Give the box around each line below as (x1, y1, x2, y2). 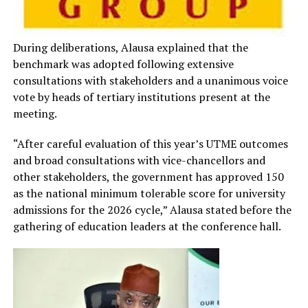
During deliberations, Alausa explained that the (12, 40, 248, 56)
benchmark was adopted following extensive (12, 56, 234, 72)
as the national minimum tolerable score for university (12, 186, 285, 201)
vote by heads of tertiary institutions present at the (12, 89, 270, 105)
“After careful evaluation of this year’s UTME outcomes (12, 136, 288, 152)
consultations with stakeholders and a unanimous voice (12, 73, 288, 89)
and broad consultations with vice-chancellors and (12, 153, 265, 168)
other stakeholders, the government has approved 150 (12, 169, 284, 185)
